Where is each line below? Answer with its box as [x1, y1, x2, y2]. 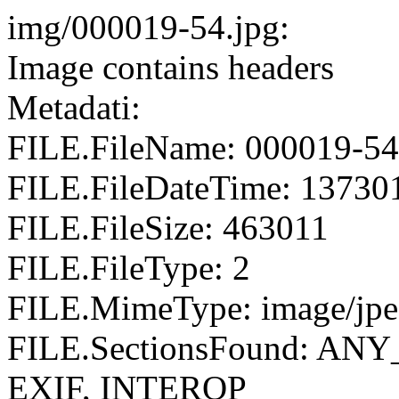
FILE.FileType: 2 [7, 248, 250, 287]
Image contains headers [7, 48, 334, 86]
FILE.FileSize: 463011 [7, 208, 329, 247]
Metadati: [7, 88, 141, 126]
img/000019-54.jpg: [7, 8, 289, 46]
